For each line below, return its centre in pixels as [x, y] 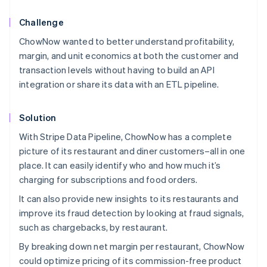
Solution [38, 117]
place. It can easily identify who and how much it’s [120, 165]
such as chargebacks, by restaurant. [93, 227]
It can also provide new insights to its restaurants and [129, 198]
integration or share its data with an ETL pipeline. [119, 84]
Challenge [41, 22]
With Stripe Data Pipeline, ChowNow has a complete [125, 136]
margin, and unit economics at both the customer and [129, 55]
